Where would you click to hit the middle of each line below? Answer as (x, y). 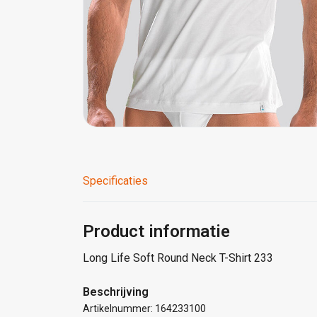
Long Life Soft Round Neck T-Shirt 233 (178, 258)
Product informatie (156, 231)
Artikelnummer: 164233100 (144, 308)
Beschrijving (116, 292)
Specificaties (115, 180)
